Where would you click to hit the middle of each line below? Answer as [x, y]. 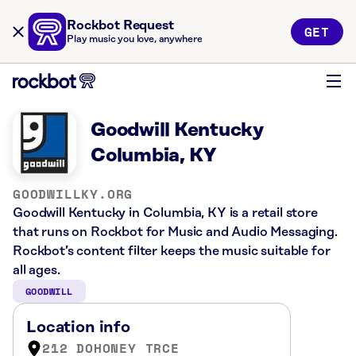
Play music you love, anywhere [135, 39]
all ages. [37, 270]
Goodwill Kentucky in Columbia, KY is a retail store [165, 213]
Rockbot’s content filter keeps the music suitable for [172, 251]
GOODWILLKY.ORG [73, 194]
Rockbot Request [120, 25]
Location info [78, 327]
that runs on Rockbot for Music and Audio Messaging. [175, 232]
